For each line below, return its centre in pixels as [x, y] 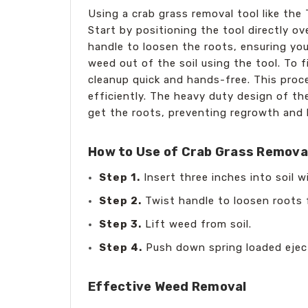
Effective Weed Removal [167, 286]
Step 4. [121, 247]
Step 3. [121, 224]
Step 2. [121, 200]
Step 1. [120, 177]
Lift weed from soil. [197, 224]
